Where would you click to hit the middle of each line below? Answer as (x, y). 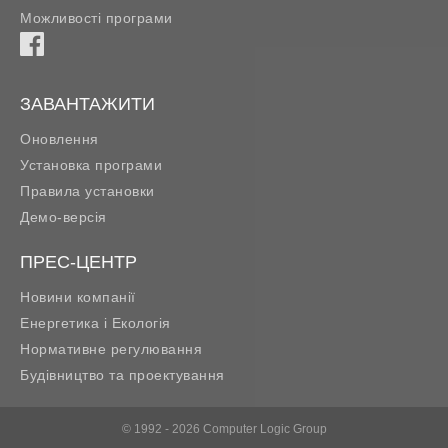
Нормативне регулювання (111, 348)
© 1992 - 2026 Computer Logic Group (224, 428)
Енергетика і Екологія (95, 322)
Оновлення (59, 138)
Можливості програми (96, 17)
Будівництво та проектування (122, 374)
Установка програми (91, 164)
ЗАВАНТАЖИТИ (87, 103)
